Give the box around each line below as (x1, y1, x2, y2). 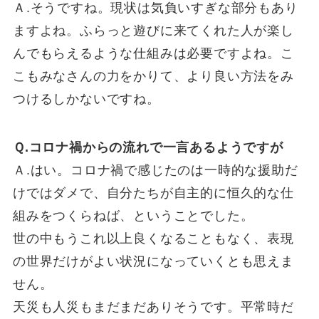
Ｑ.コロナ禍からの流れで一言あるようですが (12, 140, 283, 155)
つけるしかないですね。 (12, 91, 160, 106)
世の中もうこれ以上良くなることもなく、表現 (12, 231, 294, 246)
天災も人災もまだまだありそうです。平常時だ (12, 299, 294, 314)
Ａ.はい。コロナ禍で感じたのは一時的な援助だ (12, 162, 298, 177)
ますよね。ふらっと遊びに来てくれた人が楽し (12, 23, 294, 38)
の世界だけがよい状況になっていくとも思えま (12, 253, 294, 268)
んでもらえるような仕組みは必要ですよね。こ (12, 46, 294, 61)
